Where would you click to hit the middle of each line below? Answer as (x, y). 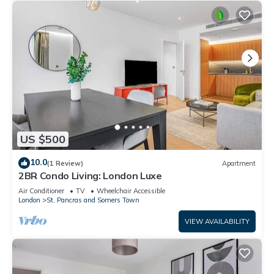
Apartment (239, 163)
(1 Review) (65, 163)
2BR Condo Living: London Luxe (90, 176)
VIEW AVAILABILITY (217, 222)
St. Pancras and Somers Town (93, 200)
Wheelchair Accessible (131, 191)
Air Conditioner (41, 191)
